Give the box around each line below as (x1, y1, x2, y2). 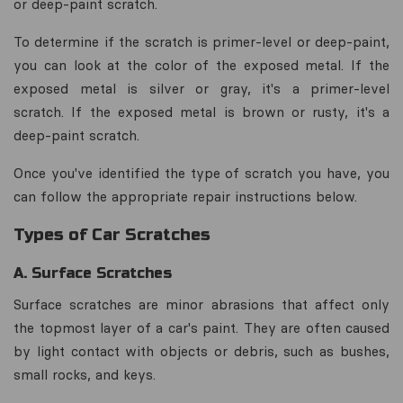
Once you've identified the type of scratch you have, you (13, 165, 390, 182)
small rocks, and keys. (13, 366, 156, 383)
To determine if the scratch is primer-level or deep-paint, (13, 33, 390, 50)
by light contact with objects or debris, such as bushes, (13, 343, 390, 360)
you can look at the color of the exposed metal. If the (13, 57, 390, 74)
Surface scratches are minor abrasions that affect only (13, 296, 390, 313)
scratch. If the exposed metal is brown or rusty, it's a (13, 103, 390, 121)
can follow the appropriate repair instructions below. (13, 188, 357, 205)
